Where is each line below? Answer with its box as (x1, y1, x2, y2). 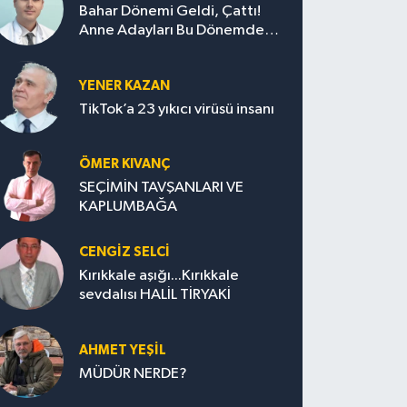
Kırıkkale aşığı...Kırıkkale (79, 268, 240, 284)
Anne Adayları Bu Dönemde (79, 23, 265, 39)
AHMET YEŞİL (79, 342, 167, 357)
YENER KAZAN (79, 78, 171, 93)
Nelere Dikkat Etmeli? (79, 42, 227, 58)
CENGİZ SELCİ (79, 245, 171, 260)
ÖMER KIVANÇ (79, 157, 171, 172)
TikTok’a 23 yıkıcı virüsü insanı (79, 101, 275, 117)
